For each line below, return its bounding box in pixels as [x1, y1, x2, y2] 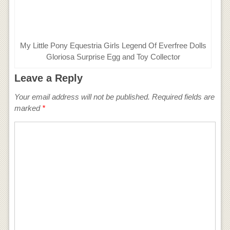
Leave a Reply [14, 72, 83, 84]
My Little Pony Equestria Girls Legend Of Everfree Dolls [20, 41, 206, 50]
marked [14, 103, 42, 112]
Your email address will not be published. [14, 92, 150, 101]
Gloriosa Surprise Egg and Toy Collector [46, 52, 180, 61]
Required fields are [149, 92, 215, 101]
